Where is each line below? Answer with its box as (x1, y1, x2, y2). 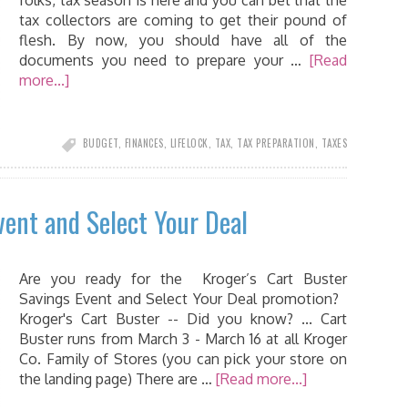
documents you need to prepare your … (19, 51, 310, 69)
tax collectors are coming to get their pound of (19, 11, 347, 29)
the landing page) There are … (19, 370, 216, 388)
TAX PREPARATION (237, 136, 315, 150)
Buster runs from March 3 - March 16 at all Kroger (19, 330, 347, 348)
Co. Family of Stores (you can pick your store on (19, 350, 347, 368)
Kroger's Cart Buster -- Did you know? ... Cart (19, 310, 347, 328)
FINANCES (124, 136, 164, 150)
